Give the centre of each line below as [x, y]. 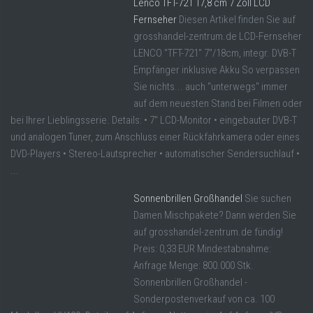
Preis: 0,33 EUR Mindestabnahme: [202, 248]
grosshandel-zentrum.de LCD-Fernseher [218, 36]
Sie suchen [268, 198]
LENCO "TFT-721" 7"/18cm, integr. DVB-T [215, 53]
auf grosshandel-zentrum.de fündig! [208, 232]
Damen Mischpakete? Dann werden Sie [215, 215]
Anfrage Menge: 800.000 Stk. [194, 265]
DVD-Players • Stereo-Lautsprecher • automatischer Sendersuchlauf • [155, 153]
